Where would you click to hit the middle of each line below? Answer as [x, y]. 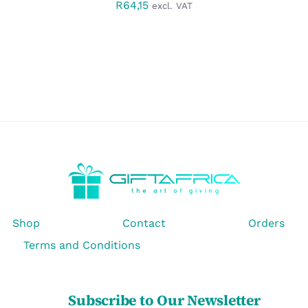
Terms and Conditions [81, 245]
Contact [144, 223]
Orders [267, 223]
